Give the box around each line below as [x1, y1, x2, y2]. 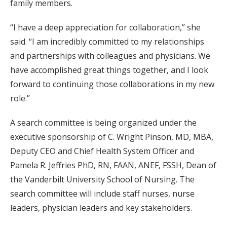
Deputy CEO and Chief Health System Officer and [10, 145, 194, 157]
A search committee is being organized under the [10, 117, 197, 128]
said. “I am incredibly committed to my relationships [10, 36, 204, 47]
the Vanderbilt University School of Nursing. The [10, 174, 195, 185]
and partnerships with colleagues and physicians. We [10, 50, 210, 61]
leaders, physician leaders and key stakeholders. [10, 202, 192, 213]
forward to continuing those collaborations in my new [10, 79, 214, 90]
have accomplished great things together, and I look [10, 64, 208, 75]
